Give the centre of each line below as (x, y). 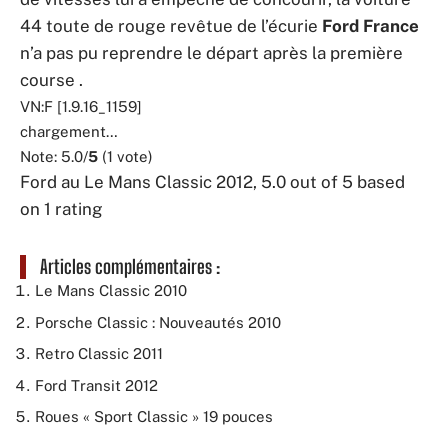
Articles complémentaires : (130, 266)
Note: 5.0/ (54, 156)
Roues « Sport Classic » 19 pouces (154, 416)
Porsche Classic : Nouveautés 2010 (158, 322)
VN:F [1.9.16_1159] (81, 106)
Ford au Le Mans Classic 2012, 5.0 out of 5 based (212, 182)
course (47, 80)
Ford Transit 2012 (96, 385)
